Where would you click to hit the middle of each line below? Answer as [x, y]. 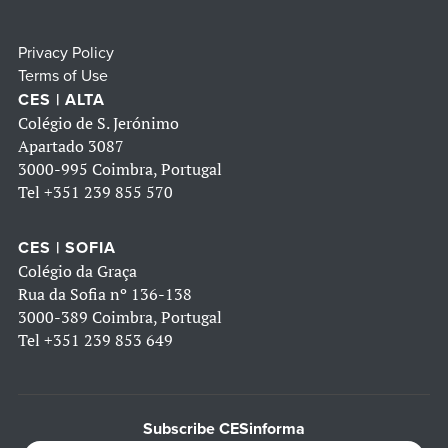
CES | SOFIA [67, 248]
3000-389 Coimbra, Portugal [120, 317]
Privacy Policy [66, 53]
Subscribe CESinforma [224, 429]
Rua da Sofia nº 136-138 [105, 294]
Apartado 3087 [71, 146]
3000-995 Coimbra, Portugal [120, 169]
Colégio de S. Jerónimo [98, 123]
